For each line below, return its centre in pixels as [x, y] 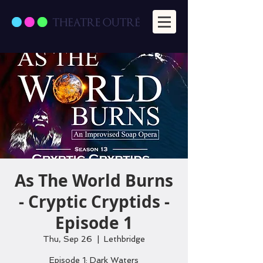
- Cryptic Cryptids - [94, 202]
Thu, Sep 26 [68, 239]
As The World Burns [94, 181]
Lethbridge [124, 239]
